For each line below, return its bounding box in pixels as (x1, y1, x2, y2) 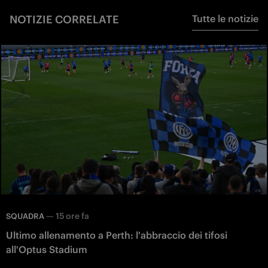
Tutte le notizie (192, 13, 258, 25)
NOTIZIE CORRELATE (10, 13, 119, 27)
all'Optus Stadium (6, 243, 87, 255)
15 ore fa (56, 210, 89, 221)
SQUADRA (6, 211, 44, 221)
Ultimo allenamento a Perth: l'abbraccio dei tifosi (6, 229, 227, 241)
